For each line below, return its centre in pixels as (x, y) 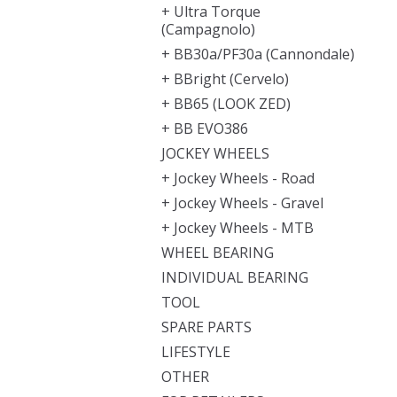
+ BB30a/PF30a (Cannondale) (258, 54)
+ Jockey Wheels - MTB (237, 228)
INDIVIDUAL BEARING (235, 277)
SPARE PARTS (206, 327)
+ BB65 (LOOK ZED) (226, 104)
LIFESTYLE (196, 352)
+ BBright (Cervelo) (225, 79)
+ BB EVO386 (205, 128)
